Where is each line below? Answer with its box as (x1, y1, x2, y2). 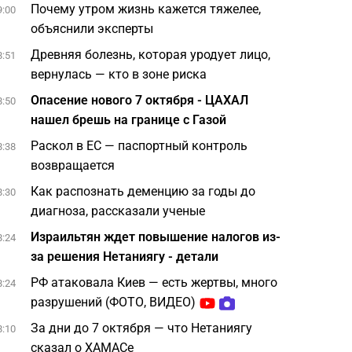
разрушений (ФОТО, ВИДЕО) (31, 295, 196, 310)
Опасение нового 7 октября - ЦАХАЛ (31, 93, 249, 108)
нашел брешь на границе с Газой (31, 112, 227, 127)
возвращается (31, 158, 115, 173)
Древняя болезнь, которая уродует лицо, (31, 47, 271, 62)
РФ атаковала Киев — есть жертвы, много (31, 275, 278, 290)
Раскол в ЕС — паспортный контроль (31, 138, 248, 153)
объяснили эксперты (31, 21, 154, 36)
